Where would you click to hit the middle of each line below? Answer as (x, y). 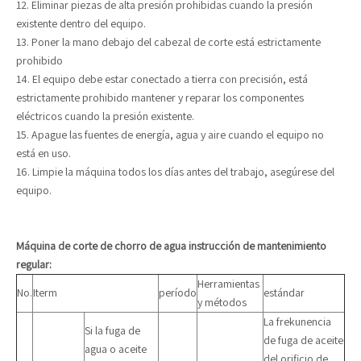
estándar (284, 293)
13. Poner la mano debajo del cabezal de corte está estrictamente (168, 42)
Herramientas (228, 284)
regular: (34, 264)
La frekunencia (297, 322)
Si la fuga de (112, 330)
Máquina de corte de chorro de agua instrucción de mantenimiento (171, 246)
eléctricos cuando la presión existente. (105, 116)
